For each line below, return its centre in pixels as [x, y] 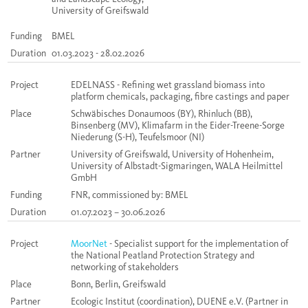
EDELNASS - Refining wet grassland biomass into [168, 85]
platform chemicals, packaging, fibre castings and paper [180, 97]
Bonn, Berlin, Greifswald [118, 285]
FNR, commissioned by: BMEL [130, 195]
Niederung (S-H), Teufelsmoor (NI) [137, 137]
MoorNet [89, 244]
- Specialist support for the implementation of [198, 244]
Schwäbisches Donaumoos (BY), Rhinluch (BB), [162, 114]
